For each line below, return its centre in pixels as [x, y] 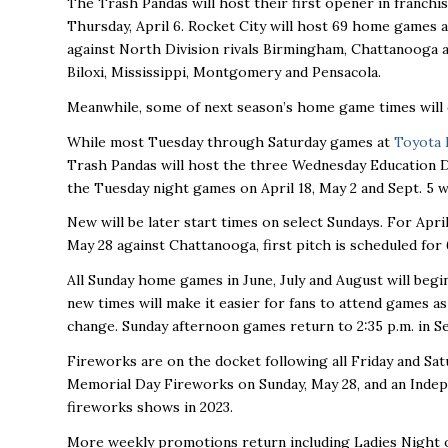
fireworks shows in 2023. [150, 407]
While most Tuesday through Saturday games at [230, 141]
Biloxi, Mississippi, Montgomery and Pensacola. [224, 71]
